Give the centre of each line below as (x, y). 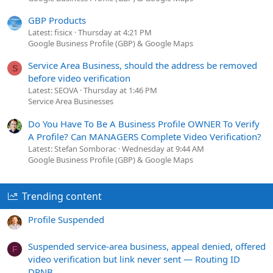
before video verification (79, 78)
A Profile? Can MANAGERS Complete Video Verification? (145, 136)
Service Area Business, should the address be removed (143, 66)
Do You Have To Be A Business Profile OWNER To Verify (144, 123)
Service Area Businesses (71, 101)
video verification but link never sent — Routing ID (134, 259)
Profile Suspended (66, 220)
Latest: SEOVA (53, 90)
